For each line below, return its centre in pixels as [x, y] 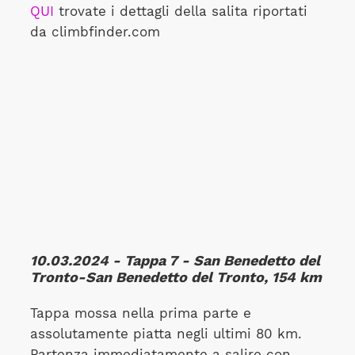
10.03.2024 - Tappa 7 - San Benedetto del [175, 261]
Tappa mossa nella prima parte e [140, 313]
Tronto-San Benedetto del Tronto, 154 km [176, 277]
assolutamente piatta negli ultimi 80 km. [166, 334]
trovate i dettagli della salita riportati [180, 12]
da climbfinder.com [95, 32]
